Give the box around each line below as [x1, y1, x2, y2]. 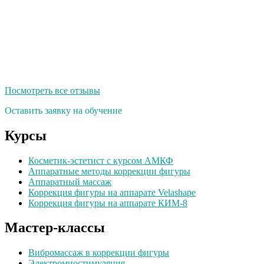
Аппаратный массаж [28, 176, 111, 187]
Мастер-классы [5, 220, 105, 236]
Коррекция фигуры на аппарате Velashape [28, 187, 196, 197]
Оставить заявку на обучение [5, 105, 122, 115]
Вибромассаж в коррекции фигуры [28, 247, 169, 258]
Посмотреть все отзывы [5, 85, 100, 95]
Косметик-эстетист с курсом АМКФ [28, 155, 173, 166]
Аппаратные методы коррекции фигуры [28, 166, 190, 176]
